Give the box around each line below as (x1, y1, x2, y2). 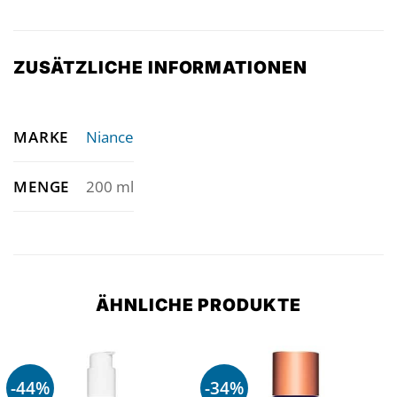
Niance (85, 126, 134, 148)
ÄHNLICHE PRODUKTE (95, 294, 302, 316)
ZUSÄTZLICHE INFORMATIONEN (13, 56, 308, 78)
